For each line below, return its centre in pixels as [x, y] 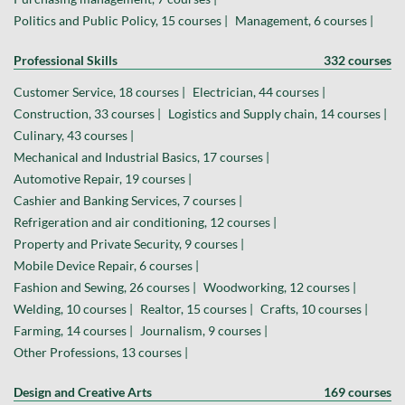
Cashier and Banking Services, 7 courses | [128, 201]
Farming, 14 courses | [73, 331]
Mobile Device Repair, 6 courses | [106, 266]
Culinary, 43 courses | [74, 136]
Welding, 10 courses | [73, 309]
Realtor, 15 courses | [197, 309]
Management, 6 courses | [304, 21]
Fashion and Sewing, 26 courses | [105, 287]
